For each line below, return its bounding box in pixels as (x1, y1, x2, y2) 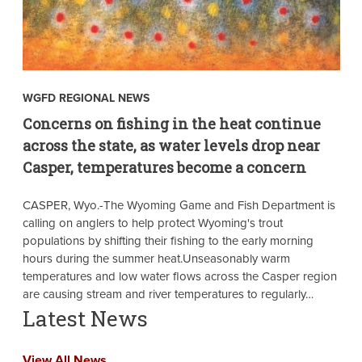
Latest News (22, 304, 148, 332)
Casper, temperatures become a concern (22, 157, 306, 177)
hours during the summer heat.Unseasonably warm (22, 249, 290, 267)
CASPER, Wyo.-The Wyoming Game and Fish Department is (22, 196, 335, 214)
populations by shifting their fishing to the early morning (22, 231, 314, 250)
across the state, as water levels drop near (22, 135, 320, 155)
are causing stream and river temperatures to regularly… (22, 284, 314, 303)
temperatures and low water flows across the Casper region (22, 267, 337, 285)
